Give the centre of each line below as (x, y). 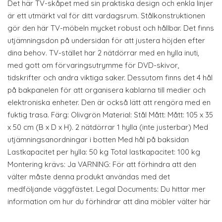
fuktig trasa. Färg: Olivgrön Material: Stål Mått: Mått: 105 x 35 (110, 115)
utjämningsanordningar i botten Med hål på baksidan (98, 139)
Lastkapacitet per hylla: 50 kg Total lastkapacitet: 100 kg (104, 152)
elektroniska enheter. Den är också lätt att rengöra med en (109, 102)
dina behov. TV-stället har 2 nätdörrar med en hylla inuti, (103, 53)
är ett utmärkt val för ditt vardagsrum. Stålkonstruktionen (106, 16)
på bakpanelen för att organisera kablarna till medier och (107, 90)
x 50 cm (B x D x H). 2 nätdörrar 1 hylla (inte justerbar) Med (108, 127)
